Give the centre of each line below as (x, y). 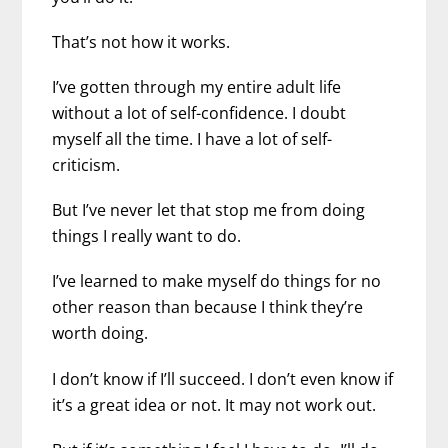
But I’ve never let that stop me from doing (209, 210)
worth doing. (100, 333)
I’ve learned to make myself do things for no (217, 281)
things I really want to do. (147, 236)
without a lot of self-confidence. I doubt (199, 112)
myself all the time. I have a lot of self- (192, 138)
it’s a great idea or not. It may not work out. (214, 404)
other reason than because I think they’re (208, 307)
